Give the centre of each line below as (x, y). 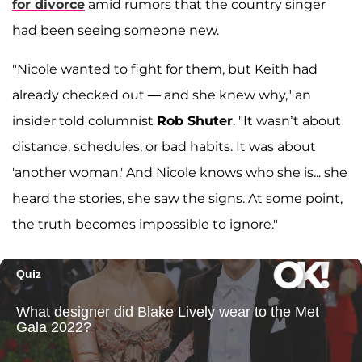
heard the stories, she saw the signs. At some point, (177, 199)
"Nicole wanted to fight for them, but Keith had (165, 69)
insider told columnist (84, 121)
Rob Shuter (195, 121)
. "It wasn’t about (287, 121)
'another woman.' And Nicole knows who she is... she (180, 173)
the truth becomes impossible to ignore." (145, 225)
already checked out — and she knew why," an (162, 95)
